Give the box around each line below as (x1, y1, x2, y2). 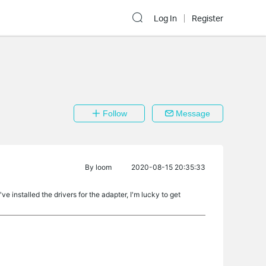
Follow (100, 109, 127, 118)
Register (192, 13, 223, 24)
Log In (154, 13, 177, 24)
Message (173, 109, 210, 118)
